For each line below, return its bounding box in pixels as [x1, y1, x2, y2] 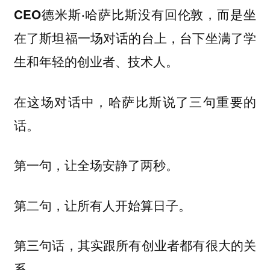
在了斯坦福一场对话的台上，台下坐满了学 [13, 28, 257, 47]
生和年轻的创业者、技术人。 [13, 52, 178, 71]
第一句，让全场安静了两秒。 [13, 156, 178, 174]
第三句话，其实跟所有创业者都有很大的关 [13, 236, 257, 254]
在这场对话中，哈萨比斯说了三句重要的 [13, 92, 257, 110]
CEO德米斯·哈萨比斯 [13, 5, 138, 24]
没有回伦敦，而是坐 [137, 5, 257, 24]
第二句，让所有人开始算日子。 [13, 196, 191, 214]
